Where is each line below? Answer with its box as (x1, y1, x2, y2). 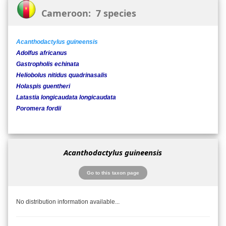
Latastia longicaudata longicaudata (16, 94, 116, 101)
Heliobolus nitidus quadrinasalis (16, 72, 107, 79)
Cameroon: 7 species (36, 7, 136, 20)
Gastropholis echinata (16, 61, 79, 68)
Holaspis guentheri (16, 83, 70, 90)
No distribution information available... (16, 198, 120, 205)
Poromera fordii (16, 105, 61, 112)
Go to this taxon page (86, 169, 139, 176)
